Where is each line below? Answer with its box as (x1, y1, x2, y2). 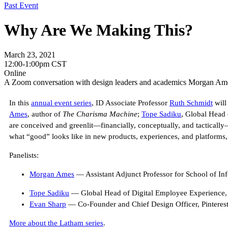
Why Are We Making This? (4, 20, 193, 39)
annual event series (31, 99, 92, 107)
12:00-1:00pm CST (4, 60, 67, 69)
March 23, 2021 (4, 50, 55, 60)
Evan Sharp (30, 200, 66, 209)
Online (4, 69, 26, 78)
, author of (27, 110, 63, 119)
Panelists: (9, 151, 39, 160)
